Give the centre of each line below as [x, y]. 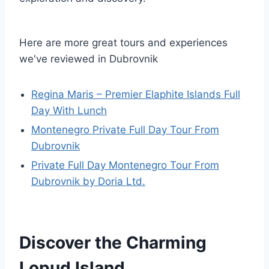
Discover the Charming [113, 243]
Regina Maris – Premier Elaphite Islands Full [136, 94]
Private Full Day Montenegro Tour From [125, 165]
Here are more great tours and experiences [123, 43]
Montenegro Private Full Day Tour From [125, 130]
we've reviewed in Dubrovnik [89, 59]
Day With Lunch [69, 110]
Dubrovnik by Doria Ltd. [88, 181]
